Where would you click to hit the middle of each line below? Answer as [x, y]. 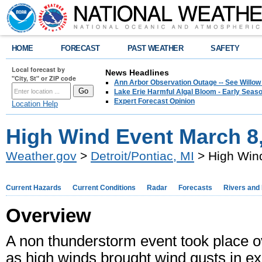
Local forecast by [38, 69]
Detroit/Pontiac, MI [142, 156]
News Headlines [137, 73]
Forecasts [195, 188]
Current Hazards [34, 188]
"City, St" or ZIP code [44, 78]
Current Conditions [104, 188]
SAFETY [225, 48]
